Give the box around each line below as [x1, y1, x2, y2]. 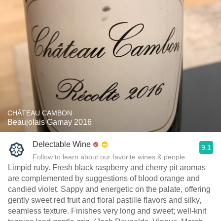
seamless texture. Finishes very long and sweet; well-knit [8, 207, 206, 215]
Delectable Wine [33, 140, 91, 148]
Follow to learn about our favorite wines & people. [33, 153, 187, 161]
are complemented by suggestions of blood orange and [8, 174, 200, 183]
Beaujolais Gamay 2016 [7, 118, 92, 126]
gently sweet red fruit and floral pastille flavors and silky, [8, 196, 201, 204]
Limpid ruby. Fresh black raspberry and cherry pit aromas [8, 163, 206, 172]
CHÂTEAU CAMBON [7, 109, 72, 117]
